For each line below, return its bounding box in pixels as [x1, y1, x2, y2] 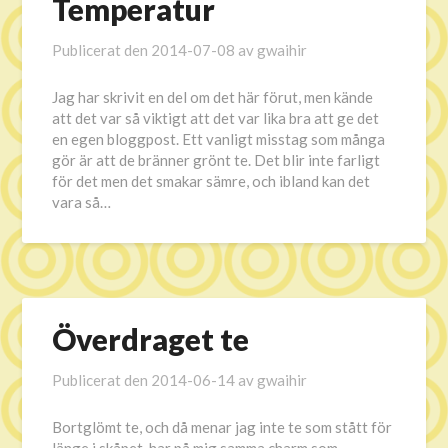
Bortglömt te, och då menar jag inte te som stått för [52, 418, 393, 436]
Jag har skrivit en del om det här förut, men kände [52, 88, 374, 106]
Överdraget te [52, 321, 250, 357]
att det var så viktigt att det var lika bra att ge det [52, 109, 380, 127]
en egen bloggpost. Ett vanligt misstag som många [52, 130, 386, 148]
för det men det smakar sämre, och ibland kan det [52, 172, 371, 190]
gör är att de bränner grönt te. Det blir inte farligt [52, 151, 381, 169]
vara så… [52, 193, 112, 211]
